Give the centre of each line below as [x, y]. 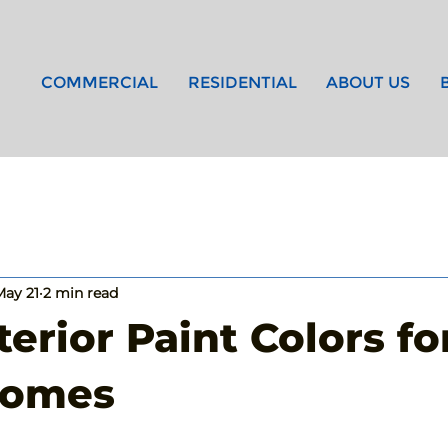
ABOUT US [368, 82]
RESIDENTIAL [242, 82]
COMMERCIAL [100, 82]
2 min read [80, 293]
